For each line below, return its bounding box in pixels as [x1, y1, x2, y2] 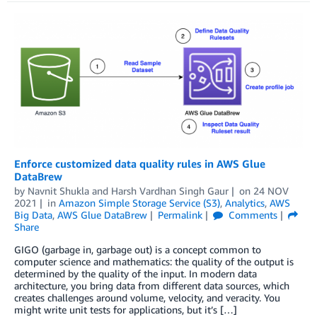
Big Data [14, 208, 52, 221]
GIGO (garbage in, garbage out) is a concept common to [14, 243, 261, 255]
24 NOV [253, 184, 289, 197]
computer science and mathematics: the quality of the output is [14, 255, 294, 267]
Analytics [224, 196, 265, 209]
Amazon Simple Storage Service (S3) [58, 196, 220, 209]
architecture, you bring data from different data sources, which [14, 279, 289, 292]
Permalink [157, 208, 202, 221]
